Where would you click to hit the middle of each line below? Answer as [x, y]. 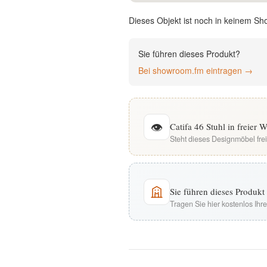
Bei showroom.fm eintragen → [195, 70]
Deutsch [91, 45]
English [91, 9]
